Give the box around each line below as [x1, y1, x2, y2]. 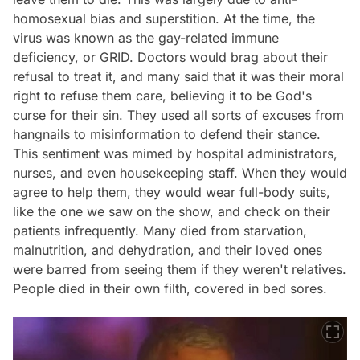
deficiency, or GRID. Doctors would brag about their [13, 48, 328, 65]
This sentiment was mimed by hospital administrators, [13, 145, 337, 162]
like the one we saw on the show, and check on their [13, 202, 330, 219]
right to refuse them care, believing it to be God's [13, 87, 312, 104]
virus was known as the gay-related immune [13, 29, 279, 46]
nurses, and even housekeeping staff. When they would [13, 164, 347, 181]
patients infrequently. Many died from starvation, [13, 222, 307, 239]
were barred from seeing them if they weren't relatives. [13, 260, 346, 277]
